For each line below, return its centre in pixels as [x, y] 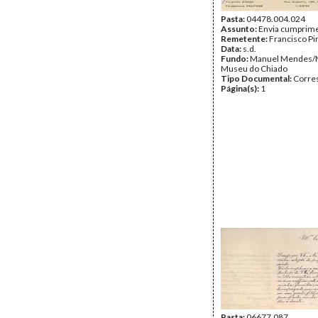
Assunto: [240, 29]
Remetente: [245, 39]
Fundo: [235, 59]
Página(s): [241, 88]
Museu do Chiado [254, 68]
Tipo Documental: [257, 78]
